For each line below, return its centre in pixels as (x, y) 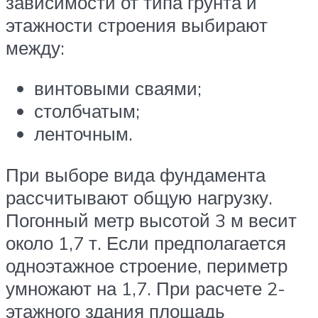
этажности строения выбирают (137, 24)
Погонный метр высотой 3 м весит (151, 220)
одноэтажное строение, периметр (147, 265)
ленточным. (83, 134)
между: (35, 47)
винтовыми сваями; (118, 88)
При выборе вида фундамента (136, 174)
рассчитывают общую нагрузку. (139, 197)
